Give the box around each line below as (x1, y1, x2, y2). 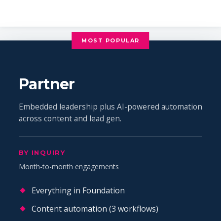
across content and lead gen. (19, 112, 121, 124)
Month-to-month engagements (19, 161, 119, 171)
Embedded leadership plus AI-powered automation (19, 101, 202, 112)
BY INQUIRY (19, 148, 66, 156)
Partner (19, 74, 75, 93)
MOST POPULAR (81, 37, 140, 44)
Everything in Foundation (32, 184, 125, 196)
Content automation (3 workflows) (32, 203, 158, 214)
